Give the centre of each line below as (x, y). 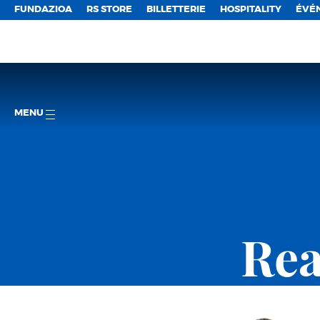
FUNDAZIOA (43, 10)
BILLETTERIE (176, 10)
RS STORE (109, 10)
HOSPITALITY (251, 10)
